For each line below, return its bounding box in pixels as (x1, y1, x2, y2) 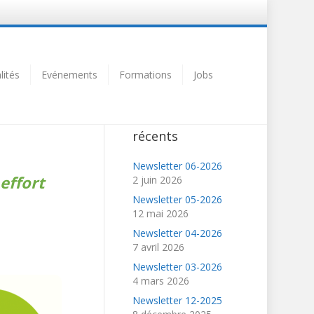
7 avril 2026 (132, 240, 184, 254)
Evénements (41, 67, 97, 81)
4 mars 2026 (132, 273, 189, 287)
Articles (132, 109, 178, 127)
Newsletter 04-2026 (132, 226, 222, 240)
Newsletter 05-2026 (132, 192, 222, 206)
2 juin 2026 (132, 172, 182, 186)
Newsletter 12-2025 (132, 293, 222, 307)
